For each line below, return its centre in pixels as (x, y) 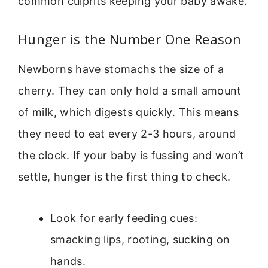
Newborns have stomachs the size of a (121, 69)
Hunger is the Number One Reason (130, 39)
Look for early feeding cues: (124, 218)
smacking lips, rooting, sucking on (140, 239)
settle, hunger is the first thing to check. (124, 177)
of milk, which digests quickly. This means (129, 112)
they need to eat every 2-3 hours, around (127, 134)
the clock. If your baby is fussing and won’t (131, 156)
